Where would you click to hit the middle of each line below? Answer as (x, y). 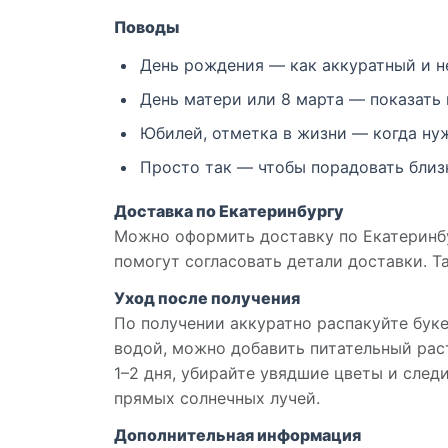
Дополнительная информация (237, 435)
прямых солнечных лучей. (217, 398)
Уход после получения (207, 298)
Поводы (146, 27)
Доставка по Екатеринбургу (229, 211)
